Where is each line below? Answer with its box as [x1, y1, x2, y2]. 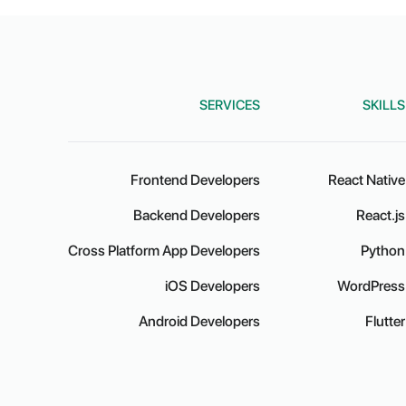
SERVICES [198, 97, 260, 113]
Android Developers [138, 313, 260, 330]
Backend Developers [132, 207, 260, 224]
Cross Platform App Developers [67, 242, 260, 259]
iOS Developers [164, 277, 260, 295]
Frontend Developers [130, 171, 260, 188]
